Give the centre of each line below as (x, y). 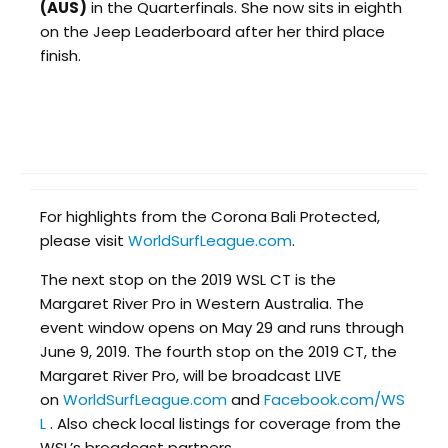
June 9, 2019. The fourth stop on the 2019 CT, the (218, 351)
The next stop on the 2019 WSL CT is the (188, 279)
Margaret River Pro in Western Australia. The (202, 303)
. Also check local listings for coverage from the (225, 423)
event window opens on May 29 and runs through (222, 327)
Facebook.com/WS (334, 399)
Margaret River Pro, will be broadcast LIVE (190, 375)
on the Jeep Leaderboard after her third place (212, 31)
